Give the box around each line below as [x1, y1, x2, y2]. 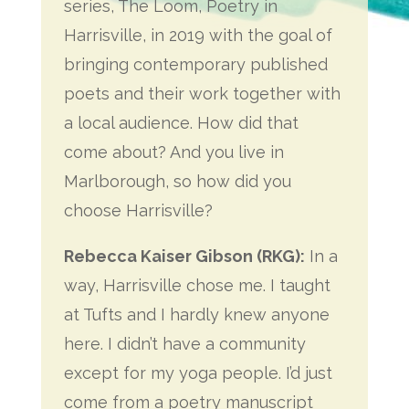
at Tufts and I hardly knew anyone [63, 305, 330, 324]
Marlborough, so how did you [63, 172, 291, 191]
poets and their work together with [63, 84, 341, 103]
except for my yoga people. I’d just [63, 363, 332, 383]
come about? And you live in [63, 142, 284, 162]
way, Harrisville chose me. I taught [63, 276, 330, 295]
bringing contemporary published [63, 55, 328, 74]
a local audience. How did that [63, 113, 299, 132]
